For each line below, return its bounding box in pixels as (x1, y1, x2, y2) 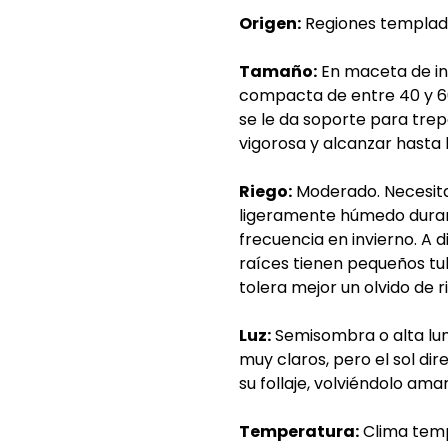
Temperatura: (239, 420, 359, 443)
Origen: (239, 12, 301, 35)
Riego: (239, 180, 292, 203)
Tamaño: (239, 60, 317, 83)
